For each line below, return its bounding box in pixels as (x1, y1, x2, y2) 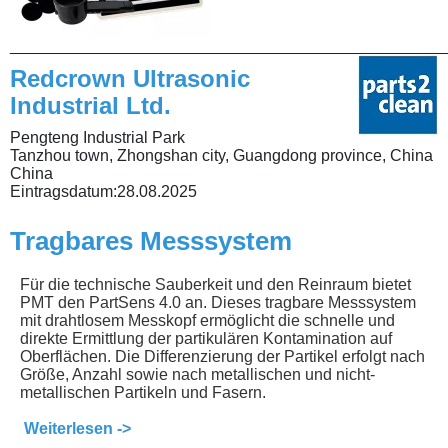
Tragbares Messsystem (10, 225, 292, 256)
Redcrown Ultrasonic (10, 64, 250, 92)
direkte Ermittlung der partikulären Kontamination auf (20, 329, 392, 347)
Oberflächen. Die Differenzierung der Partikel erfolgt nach (20, 347, 425, 365)
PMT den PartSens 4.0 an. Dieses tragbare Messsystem (20, 293, 416, 311)
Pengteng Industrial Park (10, 128, 185, 146)
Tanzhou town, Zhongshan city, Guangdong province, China (10, 146, 433, 164)
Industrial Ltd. (10, 91, 171, 119)
